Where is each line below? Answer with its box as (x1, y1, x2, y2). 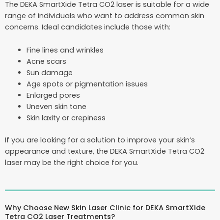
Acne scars (26, 56, 66, 66)
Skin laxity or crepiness (26, 112, 106, 123)
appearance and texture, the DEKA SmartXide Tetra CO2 (5, 146, 204, 156)
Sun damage (26, 67, 73, 78)
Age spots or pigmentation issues (26, 79, 148, 89)
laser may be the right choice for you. (5, 157, 138, 167)
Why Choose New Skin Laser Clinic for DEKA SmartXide (5, 202, 205, 213)
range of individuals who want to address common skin (5, 11, 204, 21)
